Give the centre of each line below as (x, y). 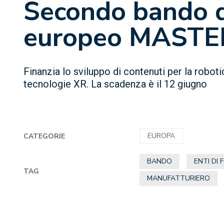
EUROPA (161, 136)
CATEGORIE (44, 136)
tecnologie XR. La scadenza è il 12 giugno (115, 84)
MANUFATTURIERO (179, 178)
